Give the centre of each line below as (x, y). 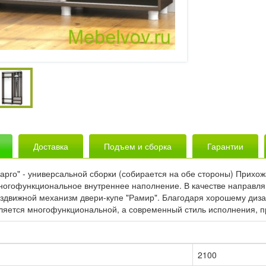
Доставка (51, 146)
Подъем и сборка (138, 146)
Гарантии (225, 146)
